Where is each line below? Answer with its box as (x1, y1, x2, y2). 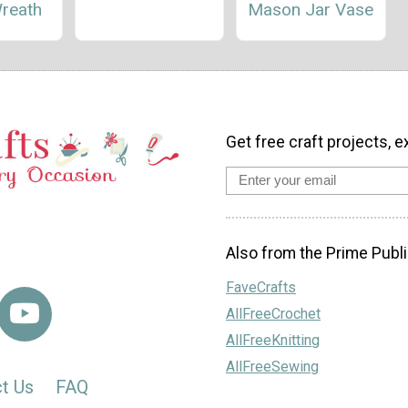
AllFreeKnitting (226, 331, 320, 350)
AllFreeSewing (226, 358, 319, 376)
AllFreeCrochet (226, 305, 321, 323)
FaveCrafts (226, 279, 296, 297)
